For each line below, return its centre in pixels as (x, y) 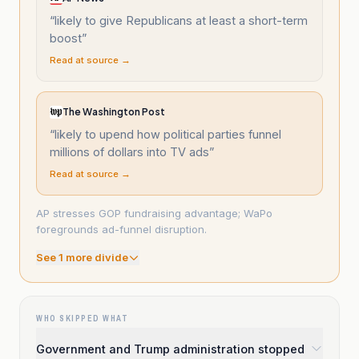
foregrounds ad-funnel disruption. (121, 229)
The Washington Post (114, 112)
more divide (96, 257)
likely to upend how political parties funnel (168, 134)
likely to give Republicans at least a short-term (181, 20)
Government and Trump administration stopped (170, 349)
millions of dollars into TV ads (129, 152)
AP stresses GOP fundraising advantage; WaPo (154, 213)
